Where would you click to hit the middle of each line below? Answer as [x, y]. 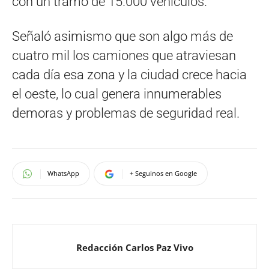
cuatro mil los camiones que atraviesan [124, 55]
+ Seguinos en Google [163, 173]
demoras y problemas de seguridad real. [126, 113]
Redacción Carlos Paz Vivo [134, 247]
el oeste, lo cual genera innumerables [117, 94]
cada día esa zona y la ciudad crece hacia [129, 74]
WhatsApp [63, 173]
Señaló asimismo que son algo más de [122, 36]
